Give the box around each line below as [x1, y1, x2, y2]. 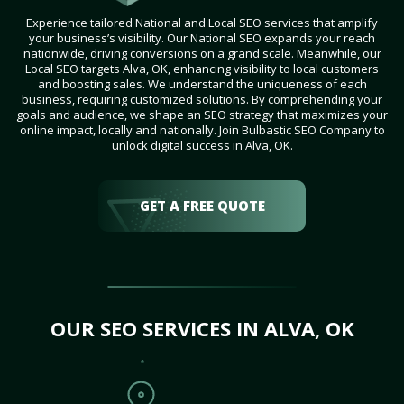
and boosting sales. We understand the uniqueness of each [37, 76, 367, 93]
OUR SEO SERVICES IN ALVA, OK [50, 315, 354, 343]
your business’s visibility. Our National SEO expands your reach [29, 30, 375, 47]
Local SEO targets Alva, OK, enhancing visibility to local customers [25, 60, 379, 78]
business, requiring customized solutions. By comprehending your [22, 91, 382, 108]
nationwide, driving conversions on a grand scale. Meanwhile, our [23, 45, 381, 62]
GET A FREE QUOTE [139, 197, 265, 216]
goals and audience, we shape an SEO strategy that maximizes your [16, 106, 388, 124]
